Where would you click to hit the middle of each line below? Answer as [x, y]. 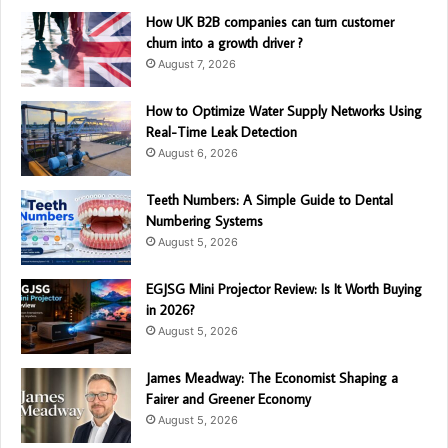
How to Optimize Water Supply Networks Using [284, 111]
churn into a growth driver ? [224, 43]
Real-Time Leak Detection [221, 132]
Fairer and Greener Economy [228, 399]
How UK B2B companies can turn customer [270, 22]
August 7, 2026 [197, 64]
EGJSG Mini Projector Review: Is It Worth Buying [284, 289]
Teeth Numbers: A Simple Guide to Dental [269, 200]
